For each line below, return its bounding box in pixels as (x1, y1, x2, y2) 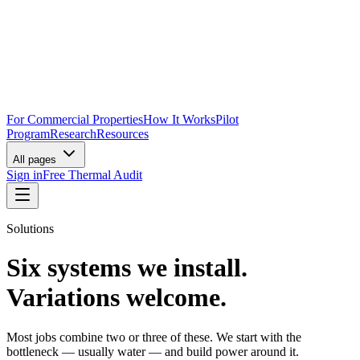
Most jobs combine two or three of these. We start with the (6, 329, 301, 344)
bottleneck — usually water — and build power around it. (6, 344, 299, 358)
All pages (13, 153, 59, 166)
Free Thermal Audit (43, 168, 142, 182)
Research (50, 127, 96, 141)
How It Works (143, 112, 215, 126)
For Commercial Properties (6, 112, 143, 126)
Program (6, 127, 50, 141)
